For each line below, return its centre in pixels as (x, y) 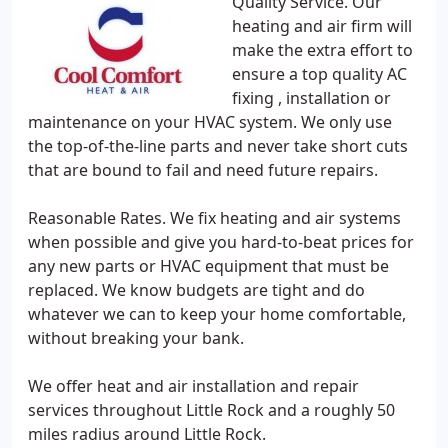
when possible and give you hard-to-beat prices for (221, 242)
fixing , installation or (311, 98)
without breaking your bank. (136, 338)
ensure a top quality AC (319, 74)
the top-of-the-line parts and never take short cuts (218, 146)
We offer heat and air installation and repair (193, 386)
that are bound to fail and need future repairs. (203, 170)
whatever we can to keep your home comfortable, (217, 314)
